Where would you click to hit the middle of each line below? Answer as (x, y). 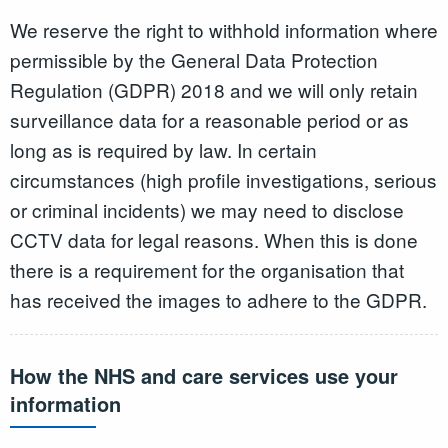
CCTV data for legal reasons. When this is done (214, 239)
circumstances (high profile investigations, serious (223, 179)
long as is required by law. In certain (163, 149)
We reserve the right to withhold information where (224, 29)
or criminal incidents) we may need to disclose (207, 209)
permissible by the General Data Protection (194, 59)
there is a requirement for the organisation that (207, 269)
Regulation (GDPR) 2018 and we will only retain (214, 89)
